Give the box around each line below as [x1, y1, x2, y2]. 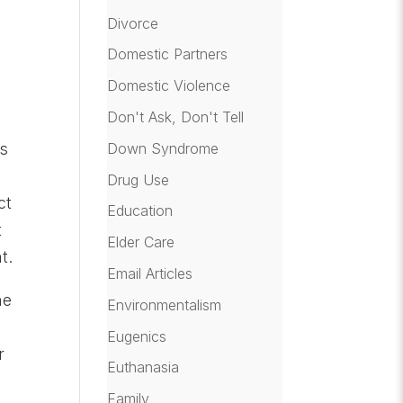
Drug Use [107, 170, 170, 189]
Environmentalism [107, 295, 222, 314]
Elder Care [107, 233, 175, 252]
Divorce [107, 13, 159, 32]
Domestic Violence [107, 76, 231, 95]
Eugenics [107, 327, 167, 345]
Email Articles [107, 264, 193, 282]
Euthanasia [107, 358, 180, 377]
